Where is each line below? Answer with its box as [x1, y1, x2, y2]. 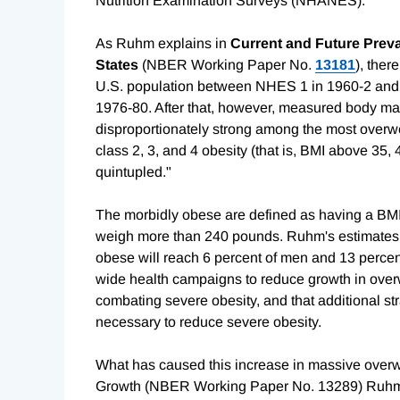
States [96, 57, 138, 73]
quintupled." [96, 164, 171, 180]
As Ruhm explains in [96, 36, 230, 52]
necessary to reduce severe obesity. [96, 314, 321, 330]
